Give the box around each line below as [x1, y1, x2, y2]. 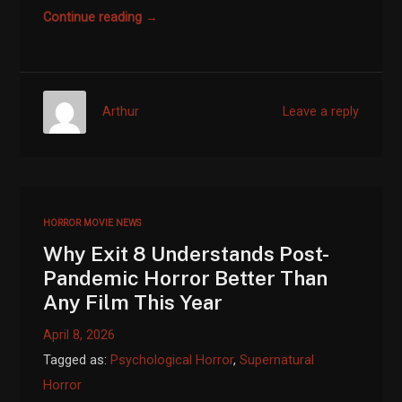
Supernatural [240, 352, 315, 368]
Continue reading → [43, 9, 159, 25]
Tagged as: [43, 352, 111, 368]
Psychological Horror [110, 352, 234, 368]
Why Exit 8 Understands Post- [43, 240, 330, 266]
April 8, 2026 [43, 327, 116, 343]
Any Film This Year [43, 289, 223, 314]
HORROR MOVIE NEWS [43, 216, 142, 229]
